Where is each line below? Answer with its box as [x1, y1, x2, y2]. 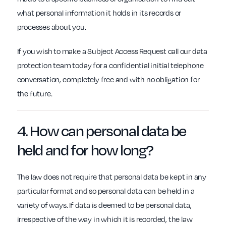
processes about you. [17, 22, 86, 32]
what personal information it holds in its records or [17, 8, 182, 18]
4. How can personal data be [17, 122, 187, 140]
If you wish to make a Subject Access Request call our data [17, 46, 207, 56]
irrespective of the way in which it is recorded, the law [17, 214, 193, 224]
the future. [17, 89, 52, 98]
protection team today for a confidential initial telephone [17, 61, 204, 70]
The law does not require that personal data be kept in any [17, 172, 206, 182]
